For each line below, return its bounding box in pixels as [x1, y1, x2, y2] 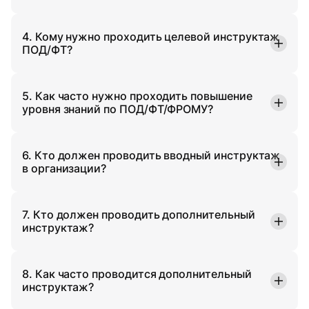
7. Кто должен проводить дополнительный [22, 207, 255, 221]
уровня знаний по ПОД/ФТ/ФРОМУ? [22, 101, 214, 116]
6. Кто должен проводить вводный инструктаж [22, 148, 281, 162]
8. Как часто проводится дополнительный [22, 266, 252, 281]
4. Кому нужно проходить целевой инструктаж [22, 29, 280, 43]
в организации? [22, 161, 107, 175]
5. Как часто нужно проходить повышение [22, 88, 252, 103]
